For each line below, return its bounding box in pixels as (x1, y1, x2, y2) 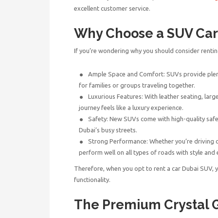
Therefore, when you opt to (74, 164, 154, 172)
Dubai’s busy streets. (79, 126, 137, 133)
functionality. (74, 176, 110, 183)
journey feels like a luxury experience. (79, 104, 183, 111)
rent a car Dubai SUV (154, 164, 212, 172)
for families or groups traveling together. (79, 81, 195, 89)
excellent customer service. (74, 4, 150, 12)
